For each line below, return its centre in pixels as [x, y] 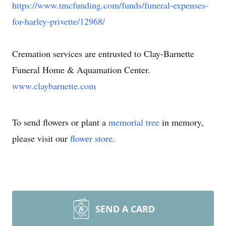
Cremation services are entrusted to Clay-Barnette [103, 53]
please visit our [41, 138]
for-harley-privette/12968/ [59, 21]
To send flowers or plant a [60, 122]
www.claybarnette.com [54, 86]
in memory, [182, 122]
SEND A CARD [125, 209]
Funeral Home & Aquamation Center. [81, 70]
